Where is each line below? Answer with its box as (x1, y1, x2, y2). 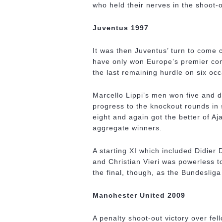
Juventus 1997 (93, 24, 149, 32)
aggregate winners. (93, 124, 162, 132)
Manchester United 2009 (93, 191, 185, 199)
